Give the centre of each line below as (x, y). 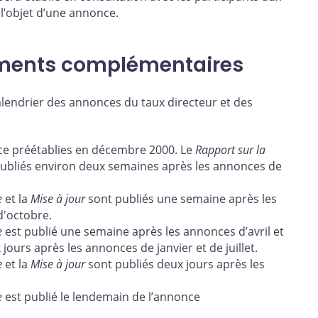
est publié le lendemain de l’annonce (101, 297)
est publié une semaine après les (93, 232)
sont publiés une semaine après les (181, 199)
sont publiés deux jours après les (175, 264)
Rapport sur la (229, 150)
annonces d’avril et (234, 232)
